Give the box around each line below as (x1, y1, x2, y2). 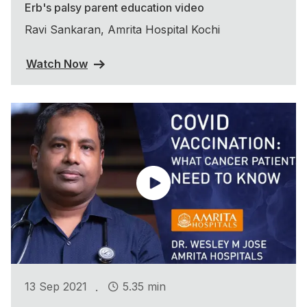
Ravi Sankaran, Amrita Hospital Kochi (25, 22, 220, 36)
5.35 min (123, 280, 166, 294)
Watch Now (26, 56, 88, 71)
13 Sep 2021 (25, 280, 87, 294)
